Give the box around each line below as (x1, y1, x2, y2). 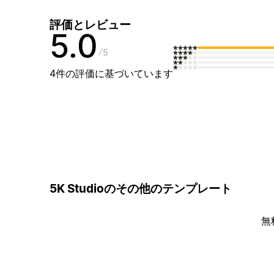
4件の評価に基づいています (49, 67, 173, 80)
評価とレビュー (49, 18, 131, 32)
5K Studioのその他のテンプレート (49, 181, 232, 196)
